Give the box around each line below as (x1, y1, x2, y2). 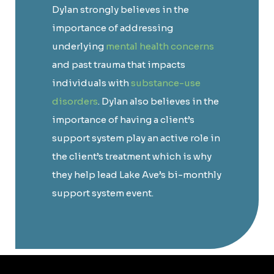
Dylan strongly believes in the (52, 3, 189, 15)
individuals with (52, 76, 131, 89)
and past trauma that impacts (52, 58, 185, 70)
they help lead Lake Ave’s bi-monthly (52, 168, 221, 180)
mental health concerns (106, 40, 214, 52)
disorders (52, 95, 98, 107)
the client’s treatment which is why (52, 150, 212, 162)
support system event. (52, 187, 154, 199)
